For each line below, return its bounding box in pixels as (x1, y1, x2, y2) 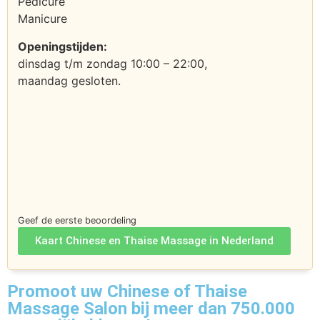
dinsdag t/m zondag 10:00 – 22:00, (18, 56, 207, 71)
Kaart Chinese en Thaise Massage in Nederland (35, 234, 274, 247)
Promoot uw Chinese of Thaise (7, 281, 247, 301)
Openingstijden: (18, 39, 107, 54)
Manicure (18, 11, 67, 26)
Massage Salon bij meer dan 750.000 (7, 298, 295, 319)
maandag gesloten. (18, 73, 121, 88)
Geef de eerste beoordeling (18, 214, 136, 226)
